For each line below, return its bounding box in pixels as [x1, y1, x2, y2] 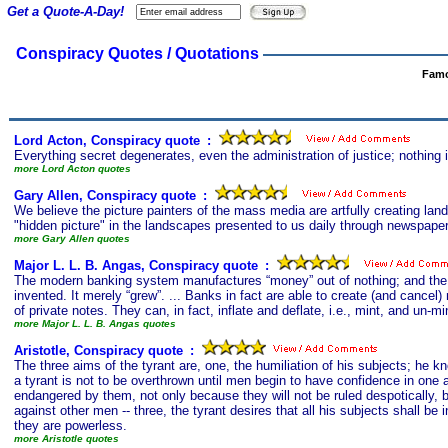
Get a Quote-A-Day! [3, 4, 128, 19]
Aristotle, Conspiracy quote [14, 343, 183, 358]
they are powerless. [14, 418, 127, 433]
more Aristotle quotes [14, 433, 119, 444]
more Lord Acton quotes [14, 163, 131, 174]
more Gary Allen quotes [14, 233, 130, 244]
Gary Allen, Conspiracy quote [14, 188, 196, 203]
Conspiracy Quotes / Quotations [8, 45, 263, 62]
